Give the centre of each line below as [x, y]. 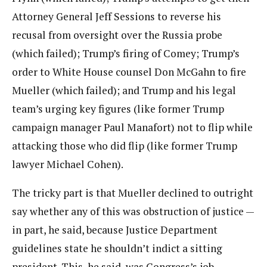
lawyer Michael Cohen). [68, 164]
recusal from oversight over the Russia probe [117, 35]
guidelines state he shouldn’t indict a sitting [117, 248]
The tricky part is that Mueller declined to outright [133, 193]
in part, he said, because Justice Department [115, 230]
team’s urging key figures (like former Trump [118, 108]
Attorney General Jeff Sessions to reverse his [117, 16]
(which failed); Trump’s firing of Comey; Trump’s [126, 53]
